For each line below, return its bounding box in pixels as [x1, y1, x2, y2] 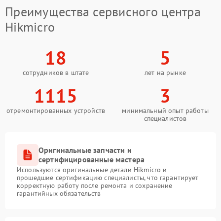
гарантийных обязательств [17, 188, 101, 198]
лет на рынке [145, 68, 186, 77]
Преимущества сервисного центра [5, 3, 201, 20]
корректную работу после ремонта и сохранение [17, 181, 173, 190]
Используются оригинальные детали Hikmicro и [17, 165, 167, 174]
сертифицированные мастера [38, 154, 145, 164]
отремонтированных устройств [6, 106, 106, 115]
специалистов [144, 113, 187, 123]
